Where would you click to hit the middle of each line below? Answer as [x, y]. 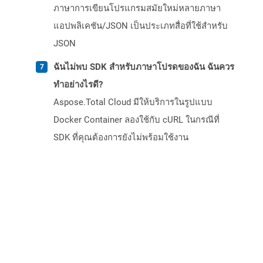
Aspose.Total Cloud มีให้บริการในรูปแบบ [133, 102]
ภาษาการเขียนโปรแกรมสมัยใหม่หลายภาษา [137, 9]
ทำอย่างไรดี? [78, 85]
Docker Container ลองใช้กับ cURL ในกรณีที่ [136, 120]
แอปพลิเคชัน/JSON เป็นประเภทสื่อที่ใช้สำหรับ [141, 26]
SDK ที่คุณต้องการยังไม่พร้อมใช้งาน [121, 138]
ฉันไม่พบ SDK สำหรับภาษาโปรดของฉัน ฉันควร [144, 67]
